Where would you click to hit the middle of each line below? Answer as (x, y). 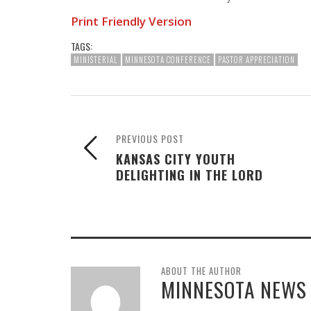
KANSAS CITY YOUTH (176, 158)
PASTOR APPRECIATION (257, 59)
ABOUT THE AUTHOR (201, 270)
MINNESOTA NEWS (234, 289)
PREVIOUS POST (150, 138)
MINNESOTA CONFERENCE (168, 59)
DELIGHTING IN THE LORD (190, 174)
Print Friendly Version (131, 21)
